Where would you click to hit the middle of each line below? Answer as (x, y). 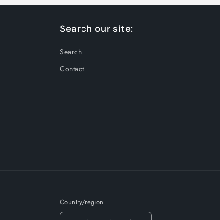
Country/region (82, 202)
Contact (72, 69)
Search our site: (97, 29)
